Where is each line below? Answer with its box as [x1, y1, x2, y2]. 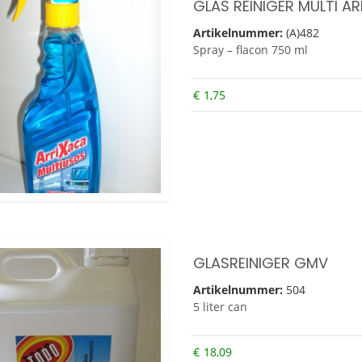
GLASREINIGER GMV [192, 252, 328, 273]
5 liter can [192, 298, 247, 314]
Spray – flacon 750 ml [192, 41, 308, 57]
